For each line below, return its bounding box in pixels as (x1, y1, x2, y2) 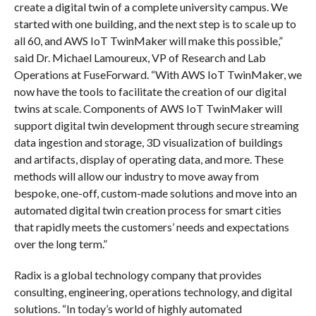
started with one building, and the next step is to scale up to (13, 16, 296, 30)
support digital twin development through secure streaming (13, 118, 299, 132)
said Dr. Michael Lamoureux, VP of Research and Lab (13, 50, 266, 64)
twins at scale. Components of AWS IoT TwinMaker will (13, 101, 282, 115)
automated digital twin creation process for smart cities (13, 202, 281, 217)
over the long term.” (13, 236, 107, 250)
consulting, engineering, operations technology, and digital (13, 284, 292, 298)
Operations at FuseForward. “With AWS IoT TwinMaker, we (13, 67, 302, 81)
